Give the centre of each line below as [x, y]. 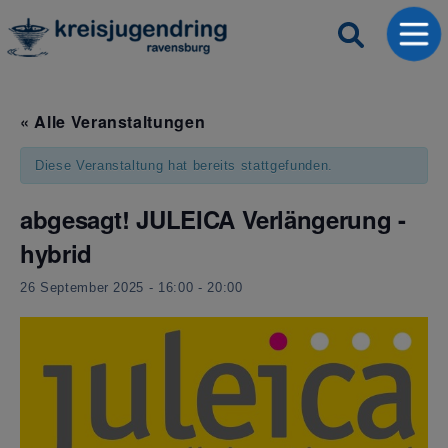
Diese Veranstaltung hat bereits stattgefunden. [184, 165]
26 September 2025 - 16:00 [107, 287]
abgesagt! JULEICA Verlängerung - [213, 219]
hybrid [56, 253]
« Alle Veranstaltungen [113, 121]
